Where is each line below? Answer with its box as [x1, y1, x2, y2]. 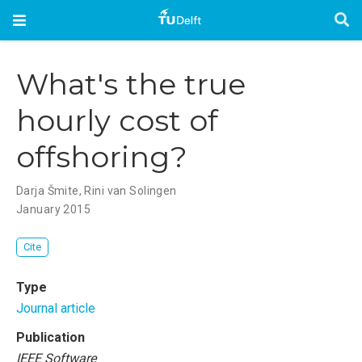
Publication [16, 329, 85, 345]
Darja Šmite [16, 184, 79, 198]
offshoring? [16, 139, 187, 175]
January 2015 [16, 203, 91, 217]
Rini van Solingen [84, 184, 177, 198]
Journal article [16, 300, 95, 316]
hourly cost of [16, 103, 218, 139]
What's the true [16, 66, 246, 103]
